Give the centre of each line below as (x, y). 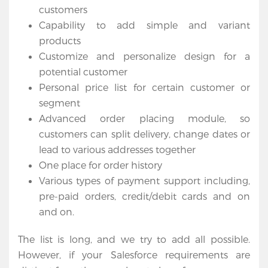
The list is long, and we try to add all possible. (134, 239)
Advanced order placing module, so (144, 118)
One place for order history (100, 165)
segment (63, 103)
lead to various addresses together (117, 150)
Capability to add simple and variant (144, 25)
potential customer (83, 72)
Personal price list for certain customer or (144, 87)
